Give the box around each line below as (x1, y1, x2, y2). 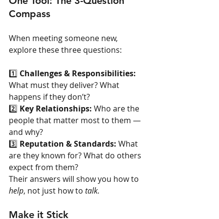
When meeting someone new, (9, 32, 120, 44)
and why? (9, 126, 43, 137)
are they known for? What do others (9, 150, 143, 161)
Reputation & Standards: (20, 138, 118, 149)
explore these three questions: (9, 44, 122, 55)
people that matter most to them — (9, 114, 143, 126)
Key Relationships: (20, 103, 94, 114)
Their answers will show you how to (9, 173, 141, 184)
